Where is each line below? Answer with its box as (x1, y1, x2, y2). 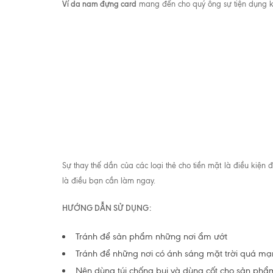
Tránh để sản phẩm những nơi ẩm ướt (76, 231, 227, 242)
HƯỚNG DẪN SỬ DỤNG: (62, 203, 151, 213)
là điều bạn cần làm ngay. (62, 176, 155, 185)
